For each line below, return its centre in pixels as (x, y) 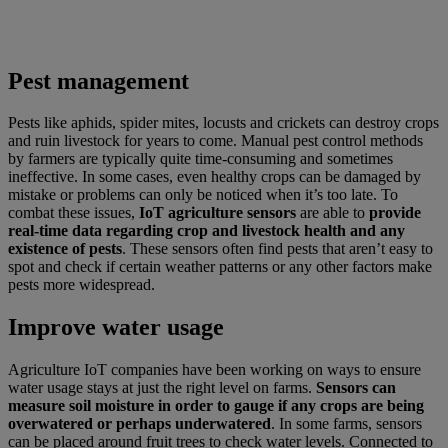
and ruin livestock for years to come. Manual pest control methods (215, 141)
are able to (332, 213)
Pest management (98, 80)
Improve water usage (116, 327)
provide (393, 213)
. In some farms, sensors (346, 424)
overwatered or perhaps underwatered (139, 424)
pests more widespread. (81, 285)
